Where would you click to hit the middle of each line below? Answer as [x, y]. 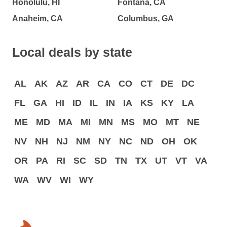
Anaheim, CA [37, 19]
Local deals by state [72, 52]
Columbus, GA [146, 19]
